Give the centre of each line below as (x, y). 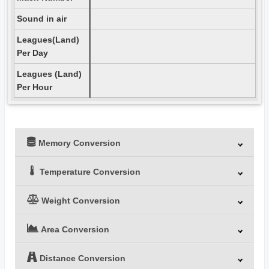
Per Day (32, 53)
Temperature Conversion (90, 172)
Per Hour (34, 87)
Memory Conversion (80, 143)
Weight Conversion (81, 201)
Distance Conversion (83, 258)
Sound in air (41, 19)
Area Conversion (75, 229)
